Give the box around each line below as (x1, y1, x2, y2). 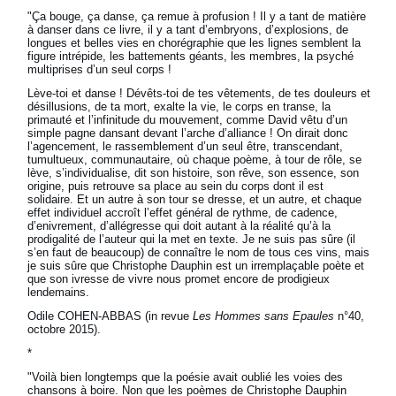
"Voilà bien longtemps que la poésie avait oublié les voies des (27, 370, 344, 385)
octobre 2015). (27, 323, 102, 337)
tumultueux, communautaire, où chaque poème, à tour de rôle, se (27, 153, 362, 167)
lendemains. (27, 286, 90, 300)
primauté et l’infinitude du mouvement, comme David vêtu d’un (27, 113, 348, 127)
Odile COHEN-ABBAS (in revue (27, 309, 194, 324)
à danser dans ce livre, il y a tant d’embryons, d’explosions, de (27, 23, 349, 37)
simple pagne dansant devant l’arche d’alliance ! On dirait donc (27, 126, 349, 141)
